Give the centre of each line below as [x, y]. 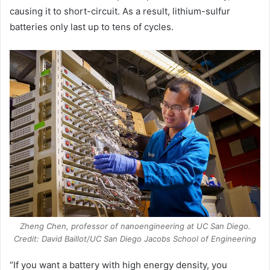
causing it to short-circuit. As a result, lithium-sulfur [120, 11]
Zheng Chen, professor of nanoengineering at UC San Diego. [135, 226]
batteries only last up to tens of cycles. [92, 27]
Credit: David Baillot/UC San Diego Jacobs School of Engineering [135, 239]
